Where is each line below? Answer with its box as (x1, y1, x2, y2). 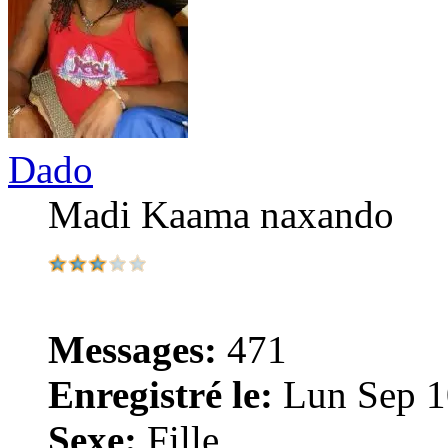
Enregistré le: (48, 372, 273, 416)
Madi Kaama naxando (48, 192, 394, 236)
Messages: (48, 327, 217, 371)
